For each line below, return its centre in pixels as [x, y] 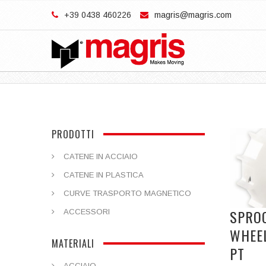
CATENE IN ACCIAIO [101, 156]
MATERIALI [73, 243]
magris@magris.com [193, 15]
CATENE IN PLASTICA [104, 175]
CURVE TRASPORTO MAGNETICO [127, 193]
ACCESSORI [87, 212]
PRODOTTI [73, 134]
